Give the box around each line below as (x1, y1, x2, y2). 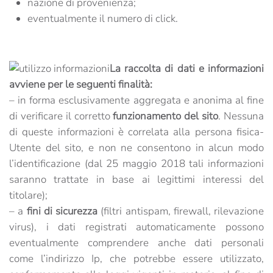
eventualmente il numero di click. (27, 12, 178, 26)
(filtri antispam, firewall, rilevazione (97, 204, 264, 218)
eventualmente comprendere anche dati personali (9, 236, 264, 250)
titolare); (9, 188, 48, 202)
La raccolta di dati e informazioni (110, 62, 264, 76)
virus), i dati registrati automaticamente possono (9, 220, 264, 234)
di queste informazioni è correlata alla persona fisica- (9, 125, 264, 139)
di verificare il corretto (9, 109, 113, 123)
